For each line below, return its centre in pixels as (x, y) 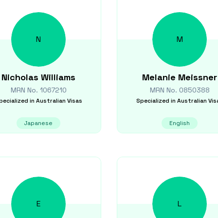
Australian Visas (59, 101)
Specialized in (156, 101)
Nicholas (20, 77)
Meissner (198, 77)
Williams (58, 77)
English (180, 123)
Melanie (159, 77)
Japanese (38, 123)
